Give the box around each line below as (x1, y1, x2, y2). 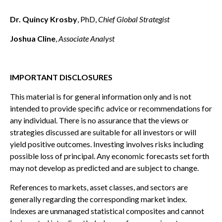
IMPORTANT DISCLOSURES (10, 72, 112, 82)
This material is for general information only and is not (10, 92, 191, 102)
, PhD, (77, 14, 97, 24)
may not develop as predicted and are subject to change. (10, 163, 199, 173)
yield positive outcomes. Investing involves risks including (10, 139, 204, 149)
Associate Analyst (58, 34, 114, 44)
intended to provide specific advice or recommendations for (10, 104, 212, 113)
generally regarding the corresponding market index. (10, 194, 187, 204)
